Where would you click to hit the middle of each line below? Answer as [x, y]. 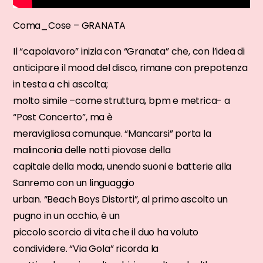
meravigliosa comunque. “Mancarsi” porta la [112, 134]
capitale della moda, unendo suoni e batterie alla [122, 167]
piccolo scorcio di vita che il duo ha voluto [106, 232]
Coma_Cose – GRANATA [70, 26]
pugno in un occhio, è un [67, 216]
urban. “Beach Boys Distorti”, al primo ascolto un [121, 200]
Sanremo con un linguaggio [74, 183]
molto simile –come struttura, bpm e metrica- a [122, 101]
